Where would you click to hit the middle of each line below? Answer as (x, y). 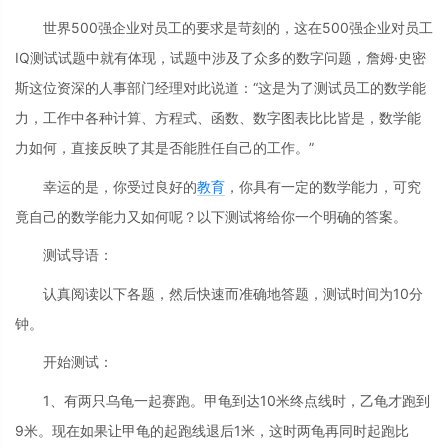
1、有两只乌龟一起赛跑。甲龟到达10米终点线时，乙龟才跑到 (236, 400)
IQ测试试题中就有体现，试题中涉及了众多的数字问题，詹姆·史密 (220, 58)
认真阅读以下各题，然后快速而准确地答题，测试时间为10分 (233, 293)
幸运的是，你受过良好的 (120, 186)
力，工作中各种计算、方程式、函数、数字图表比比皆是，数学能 (218, 118)
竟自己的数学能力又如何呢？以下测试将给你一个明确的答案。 (211, 216)
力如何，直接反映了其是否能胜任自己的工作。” (164, 148)
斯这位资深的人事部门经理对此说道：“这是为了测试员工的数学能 (220, 88)
